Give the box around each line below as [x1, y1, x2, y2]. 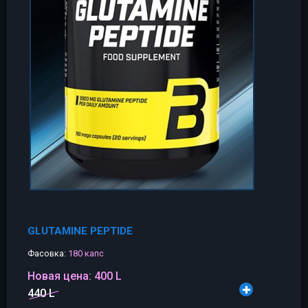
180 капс [68, 248, 104, 258]
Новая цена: [27, 269, 94, 283]
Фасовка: [27, 248, 68, 258]
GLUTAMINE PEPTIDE [27, 225, 133, 237]
